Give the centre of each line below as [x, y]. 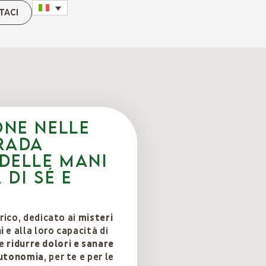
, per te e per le [79, 257]
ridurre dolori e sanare [61, 244]
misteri [96, 218]
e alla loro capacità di [56, 231]
